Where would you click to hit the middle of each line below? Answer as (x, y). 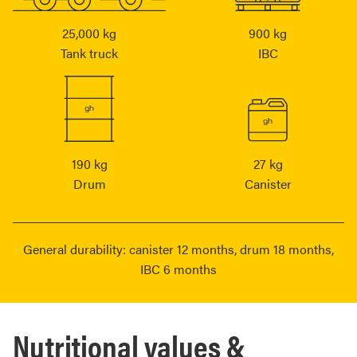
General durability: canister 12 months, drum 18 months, (178, 249)
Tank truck (89, 53)
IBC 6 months (178, 269)
